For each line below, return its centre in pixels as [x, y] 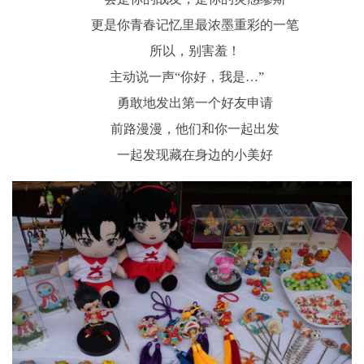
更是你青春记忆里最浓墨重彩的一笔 [195, 25]
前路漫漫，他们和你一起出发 [195, 129]
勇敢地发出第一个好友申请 [195, 103]
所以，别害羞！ [195, 51]
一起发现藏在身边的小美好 [195, 155]
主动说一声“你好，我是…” [182, 77]
